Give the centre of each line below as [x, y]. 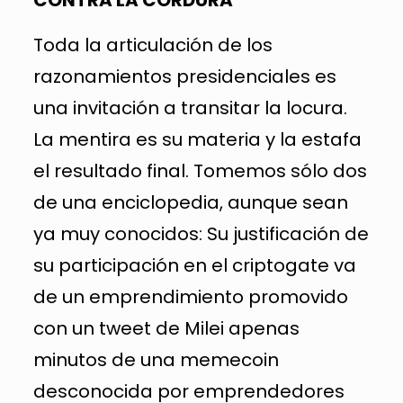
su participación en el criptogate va [194, 265]
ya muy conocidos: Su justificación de [201, 233]
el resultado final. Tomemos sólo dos [200, 170]
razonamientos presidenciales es [184, 76]
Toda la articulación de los [152, 45]
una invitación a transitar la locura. [190, 107]
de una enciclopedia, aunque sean [190, 202]
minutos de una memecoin [156, 359]
